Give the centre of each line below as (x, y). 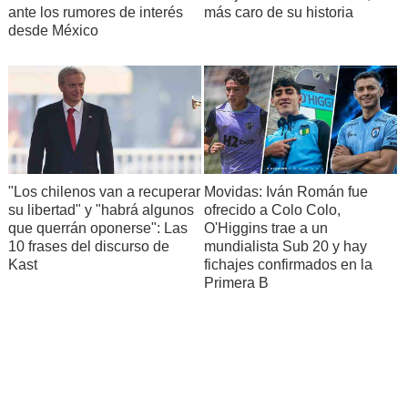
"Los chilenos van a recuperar (104, 191)
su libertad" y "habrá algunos (101, 209)
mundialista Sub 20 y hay (285, 246)
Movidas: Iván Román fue (286, 191)
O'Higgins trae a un (265, 228)
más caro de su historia (278, 13)
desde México (53, 31)
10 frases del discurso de (88, 246)
